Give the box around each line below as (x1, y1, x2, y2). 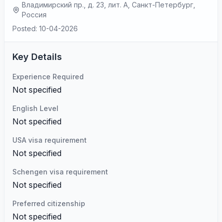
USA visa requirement (12, 136, 87, 144)
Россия (22, 10, 47, 19)
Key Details (12, 52, 62, 62)
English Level (12, 104, 58, 112)
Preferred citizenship (12, 199, 85, 208)
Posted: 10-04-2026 (12, 24, 78, 33)
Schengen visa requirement (12, 167, 108, 176)
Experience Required (12, 72, 84, 81)
